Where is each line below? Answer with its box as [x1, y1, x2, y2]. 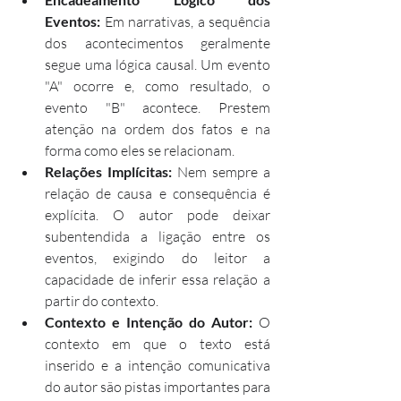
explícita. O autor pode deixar [45, 205, 270, 224]
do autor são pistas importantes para [45, 377, 270, 396]
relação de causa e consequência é [45, 183, 270, 202]
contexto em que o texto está [45, 334, 270, 353]
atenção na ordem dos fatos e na [45, 119, 270, 138]
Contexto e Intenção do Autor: [45, 312, 252, 330]
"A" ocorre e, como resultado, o [45, 76, 270, 95]
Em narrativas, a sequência [100, 12, 270, 30]
